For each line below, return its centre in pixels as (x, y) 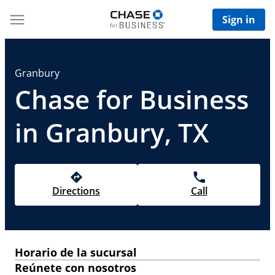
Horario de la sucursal (76, 252)
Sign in (239, 19)
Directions (76, 191)
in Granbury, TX (112, 132)
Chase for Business (132, 99)
